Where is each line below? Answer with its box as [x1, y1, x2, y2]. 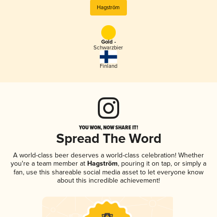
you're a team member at [11, 159, 85, 168]
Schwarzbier [93, 45, 124, 51]
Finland [99, 62, 117, 69]
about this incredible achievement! [57, 176, 160, 185]
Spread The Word [56, 130, 161, 148]
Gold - [101, 39, 116, 46]
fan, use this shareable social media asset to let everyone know [14, 168, 203, 176]
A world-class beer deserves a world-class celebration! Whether [13, 151, 204, 159]
